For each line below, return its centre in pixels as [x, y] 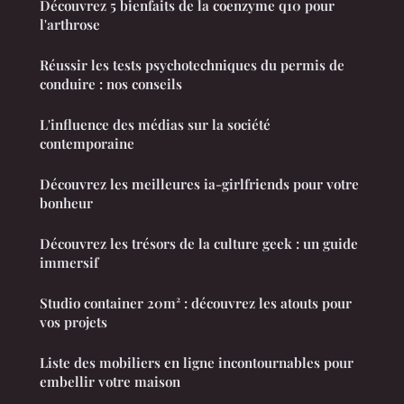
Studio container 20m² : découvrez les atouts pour [196, 303]
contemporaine [87, 144]
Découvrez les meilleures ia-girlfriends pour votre [199, 184]
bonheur [66, 203]
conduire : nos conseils [111, 84]
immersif [69, 263]
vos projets [73, 322]
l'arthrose [70, 25]
